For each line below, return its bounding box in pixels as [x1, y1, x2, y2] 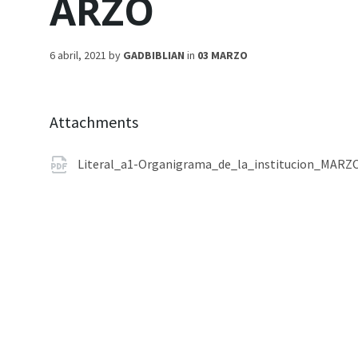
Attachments [50, 112, 138, 132]
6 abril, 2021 [50, 48, 109, 62]
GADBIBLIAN [123, 48, 185, 62]
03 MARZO [197, 48, 248, 62]
